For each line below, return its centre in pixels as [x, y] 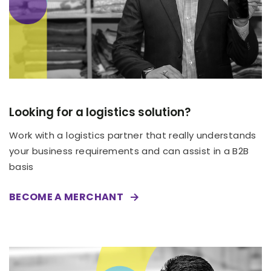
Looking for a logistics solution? [100, 113]
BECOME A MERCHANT [66, 197]
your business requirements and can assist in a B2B [129, 151]
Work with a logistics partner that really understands [133, 135]
